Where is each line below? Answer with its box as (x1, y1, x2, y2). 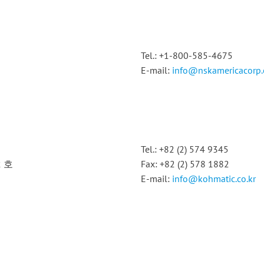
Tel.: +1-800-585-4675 (141, 49, 233, 61)
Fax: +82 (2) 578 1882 (141, 158, 229, 170)
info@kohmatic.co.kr (172, 173, 256, 184)
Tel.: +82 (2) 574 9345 (141, 143, 229, 155)
